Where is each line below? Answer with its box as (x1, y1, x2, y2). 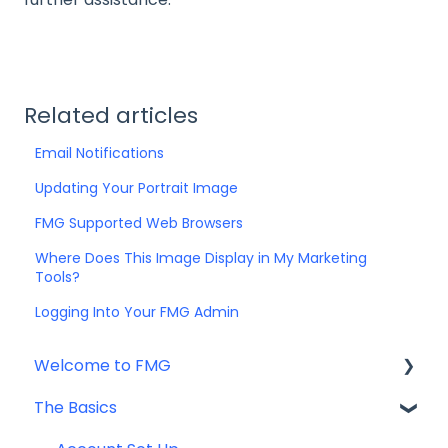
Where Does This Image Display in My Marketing (35, 248, 368, 269)
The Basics (34, 395, 117, 419)
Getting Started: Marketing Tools (56, 395, 313, 419)
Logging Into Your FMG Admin (35, 302, 240, 323)
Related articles (24, 100, 198, 132)
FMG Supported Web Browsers (35, 213, 244, 234)
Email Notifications (35, 143, 165, 164)
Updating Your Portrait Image (35, 178, 239, 199)
